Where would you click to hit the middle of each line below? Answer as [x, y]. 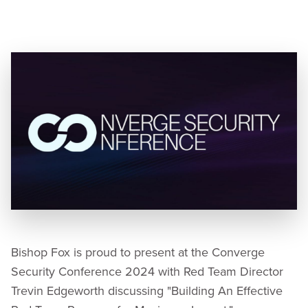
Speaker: [35, 12]
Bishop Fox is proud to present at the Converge [138, 252]
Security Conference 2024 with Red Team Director [147, 271]
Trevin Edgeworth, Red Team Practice [162, 12]
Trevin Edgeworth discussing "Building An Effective [147, 290]
